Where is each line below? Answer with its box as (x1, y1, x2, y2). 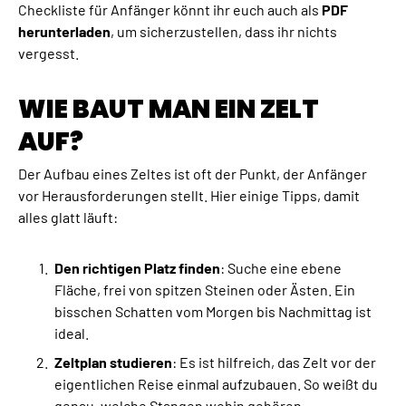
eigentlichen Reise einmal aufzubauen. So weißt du (54, 375, 378, 393)
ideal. (54, 324, 89, 343)
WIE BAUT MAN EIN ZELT (18, 91, 319, 127)
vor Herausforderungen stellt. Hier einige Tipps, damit (18, 187, 360, 205)
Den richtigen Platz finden (54, 259, 220, 277)
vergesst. (18, 43, 79, 62)
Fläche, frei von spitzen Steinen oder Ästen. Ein (54, 281, 355, 299)
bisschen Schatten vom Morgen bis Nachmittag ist (54, 303, 372, 321)
